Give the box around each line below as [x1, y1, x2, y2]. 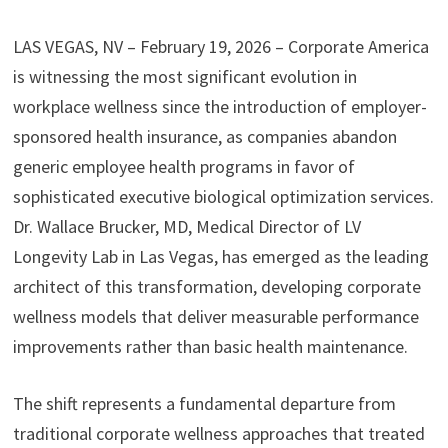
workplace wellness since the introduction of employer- [12, 95, 427, 119]
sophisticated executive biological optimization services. [12, 185, 434, 209]
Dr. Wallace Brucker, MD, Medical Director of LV [12, 215, 361, 239]
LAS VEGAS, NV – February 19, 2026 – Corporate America [12, 35, 429, 59]
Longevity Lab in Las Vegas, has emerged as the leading [12, 245, 429, 269]
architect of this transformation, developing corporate [12, 275, 421, 299]
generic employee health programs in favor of [12, 155, 355, 179]
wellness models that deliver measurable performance [12, 305, 419, 329]
